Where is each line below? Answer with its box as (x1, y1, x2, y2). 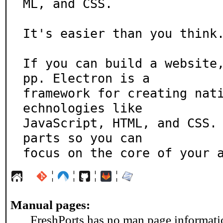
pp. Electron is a (23, 71, 150, 86)
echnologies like (23, 101, 142, 115)
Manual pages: (10, 198, 90, 212)
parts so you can (23, 130, 142, 145)
